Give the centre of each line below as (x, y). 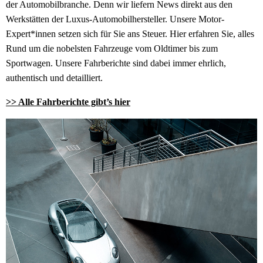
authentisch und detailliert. (54, 78)
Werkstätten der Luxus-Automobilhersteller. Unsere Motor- (115, 19)
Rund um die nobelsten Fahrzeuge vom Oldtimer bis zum (112, 49)
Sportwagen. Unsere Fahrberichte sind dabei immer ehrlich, (116, 63)
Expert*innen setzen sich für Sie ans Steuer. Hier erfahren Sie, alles (130, 34)
